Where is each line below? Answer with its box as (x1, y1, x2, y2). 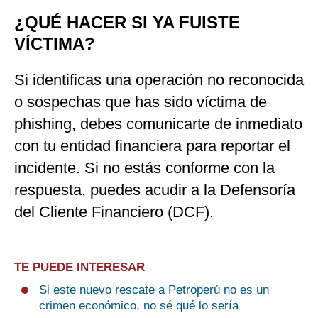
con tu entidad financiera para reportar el (14, 137, 290, 155)
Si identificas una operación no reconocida (14, 71, 304, 89)
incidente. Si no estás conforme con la (14, 159, 275, 177)
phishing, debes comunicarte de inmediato (14, 115, 302, 133)
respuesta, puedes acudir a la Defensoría (14, 181, 295, 199)
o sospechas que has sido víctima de (14, 93, 267, 111)
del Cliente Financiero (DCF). (14, 203, 214, 221)
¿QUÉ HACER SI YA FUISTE (14, 13, 240, 33)
